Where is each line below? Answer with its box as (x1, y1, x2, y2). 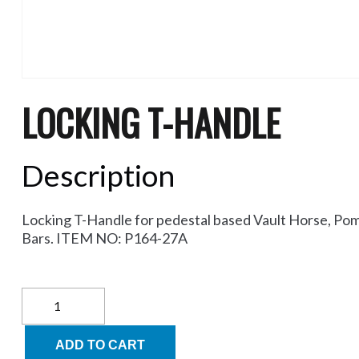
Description (21, 157, 175, 194)
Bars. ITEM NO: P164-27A (21, 229, 188, 248)
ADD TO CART (54, 338, 145, 353)
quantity (20, 335, 67, 351)
